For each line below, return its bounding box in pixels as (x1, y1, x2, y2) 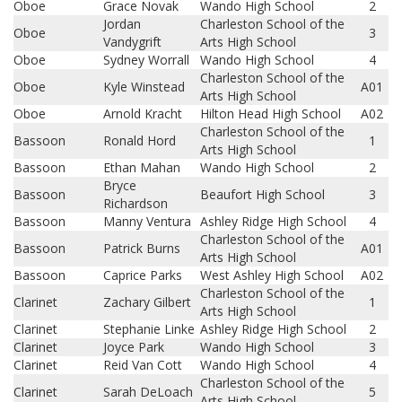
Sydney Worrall (103, 51, 189, 68)
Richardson (103, 195, 168, 212)
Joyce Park (103, 338, 164, 355)
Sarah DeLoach (103, 383, 193, 400)
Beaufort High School (200, 186, 325, 203)
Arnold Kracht (103, 105, 182, 122)
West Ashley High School (200, 267, 344, 284)
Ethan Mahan (103, 159, 180, 176)
